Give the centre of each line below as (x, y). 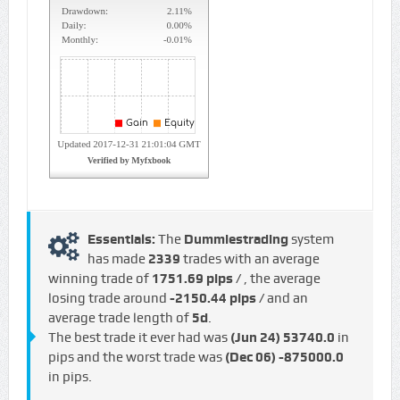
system (311, 240)
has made (117, 259)
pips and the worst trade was (136, 358)
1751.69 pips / (197, 279)
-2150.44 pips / (218, 299)
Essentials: (122, 240)
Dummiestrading (236, 240)
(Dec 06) (250, 358)
